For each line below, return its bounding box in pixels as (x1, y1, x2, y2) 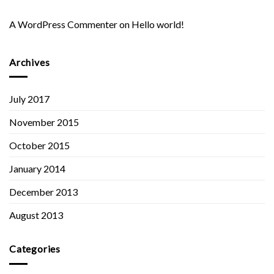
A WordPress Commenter (9, 18, 117, 30)
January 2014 (9, 163, 65, 175)
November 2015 (9, 116, 79, 128)
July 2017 (9, 93, 50, 105)
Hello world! (131, 18, 184, 30)
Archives (9, 56, 50, 68)
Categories (9, 243, 61, 255)
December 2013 (9, 186, 78, 198)
